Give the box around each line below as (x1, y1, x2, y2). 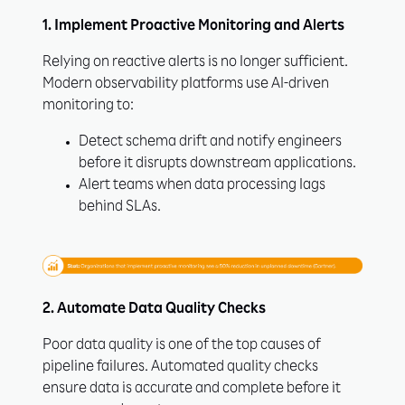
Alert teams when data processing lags (79, 179, 325, 194)
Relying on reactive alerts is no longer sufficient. (42, 56, 348, 71)
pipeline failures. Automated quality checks (42, 361, 318, 376)
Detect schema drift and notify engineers (79, 136, 342, 151)
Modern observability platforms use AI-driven (42, 78, 329, 93)
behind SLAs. (79, 201, 161, 216)
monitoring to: (42, 99, 134, 115)
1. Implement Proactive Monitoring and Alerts (42, 20, 344, 35)
